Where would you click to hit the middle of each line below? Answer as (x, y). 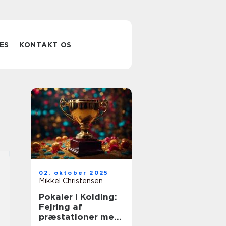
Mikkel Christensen (71, 181)
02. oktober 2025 (74, 173)
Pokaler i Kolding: (78, 197)
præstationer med (79, 217)
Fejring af (61, 207)
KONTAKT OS (46, 45)
